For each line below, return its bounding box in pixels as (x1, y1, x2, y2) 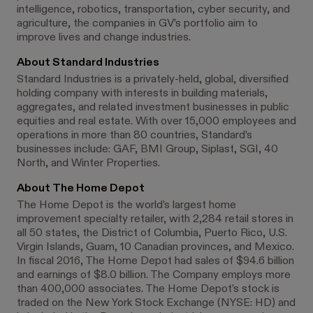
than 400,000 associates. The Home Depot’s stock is (17, 283, 279, 295)
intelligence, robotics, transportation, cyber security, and (17, 3, 290, 15)
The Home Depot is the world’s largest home (17, 199, 236, 211)
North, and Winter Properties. (17, 157, 160, 169)
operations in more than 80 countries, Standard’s (17, 129, 252, 141)
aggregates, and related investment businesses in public (17, 101, 289, 113)
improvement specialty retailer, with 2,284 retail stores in (17, 213, 293, 225)
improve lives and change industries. (17, 31, 191, 43)
